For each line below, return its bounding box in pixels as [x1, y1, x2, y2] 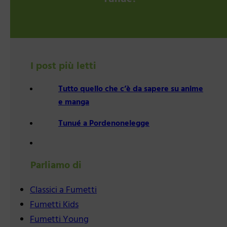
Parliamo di [30, 158, 82, 174]
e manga [58, 96, 89, 109]
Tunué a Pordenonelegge [58, 117, 149, 131]
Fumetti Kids [30, 198, 79, 213]
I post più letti [30, 58, 96, 75]
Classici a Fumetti [30, 183, 97, 198]
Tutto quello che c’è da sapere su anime [58, 83, 203, 96]
